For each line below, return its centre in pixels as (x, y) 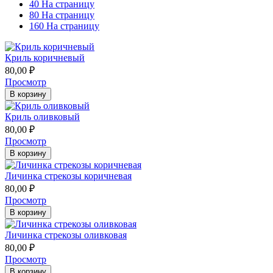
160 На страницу (64, 26)
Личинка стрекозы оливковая (66, 235)
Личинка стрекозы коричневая (68, 175)
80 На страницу (62, 15)
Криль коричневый (45, 57)
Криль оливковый (42, 116)
